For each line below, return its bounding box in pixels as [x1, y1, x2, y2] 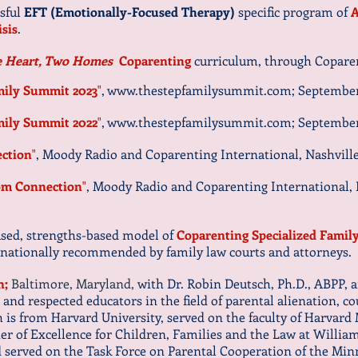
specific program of [238, 3, 351, 20]
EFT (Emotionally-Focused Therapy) [24, 3, 238, 20]
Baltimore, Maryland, [11, 275, 134, 292]
